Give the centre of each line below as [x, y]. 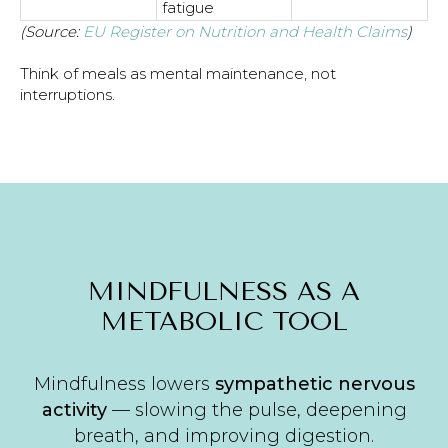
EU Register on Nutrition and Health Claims [245, 31]
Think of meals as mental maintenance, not [178, 73]
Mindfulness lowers [124, 383]
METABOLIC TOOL [224, 321]
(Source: [51, 31]
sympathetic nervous [314, 383]
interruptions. [67, 94]
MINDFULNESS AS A [224, 291]
